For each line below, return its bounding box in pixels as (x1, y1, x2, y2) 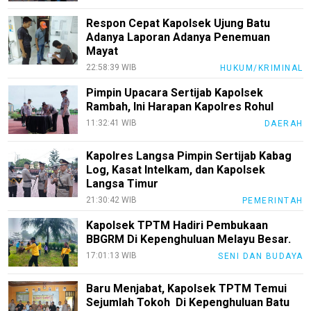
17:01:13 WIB (86, 250, 137, 260)
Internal (5, 217, 42, 230)
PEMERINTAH (242, 195, 303, 205)
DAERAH (264, 118, 303, 128)
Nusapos (5, 99, 49, 112)
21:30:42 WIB (86, 194, 137, 205)
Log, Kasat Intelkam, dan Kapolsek (86, 162, 266, 176)
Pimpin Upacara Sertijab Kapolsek (86, 85, 264, 99)
